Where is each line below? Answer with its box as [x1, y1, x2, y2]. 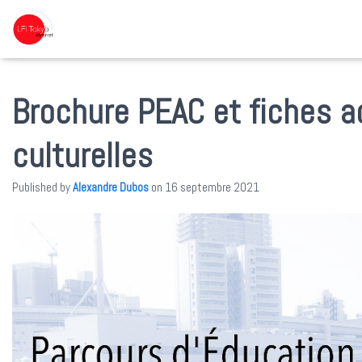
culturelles [12, 134, 153, 177]
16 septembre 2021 [165, 179, 259, 195]
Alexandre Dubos [73, 179, 149, 195]
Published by [12, 179, 73, 195]
